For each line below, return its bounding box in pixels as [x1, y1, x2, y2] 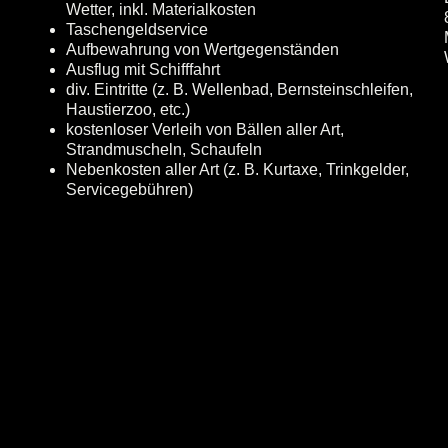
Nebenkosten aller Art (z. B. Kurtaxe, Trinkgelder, [66, 161, 409, 178]
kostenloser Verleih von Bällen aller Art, [66, 121, 344, 138]
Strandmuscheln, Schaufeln [66, 141, 262, 158]
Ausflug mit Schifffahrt [66, 61, 220, 78]
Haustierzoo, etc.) [66, 101, 190, 118]
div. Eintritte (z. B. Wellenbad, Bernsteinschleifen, [66, 81, 413, 98]
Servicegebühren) [66, 181, 193, 198]
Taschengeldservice [66, 21, 208, 38]
